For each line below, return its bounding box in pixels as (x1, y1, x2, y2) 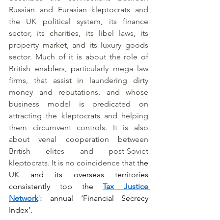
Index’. (9, 205, 36, 215)
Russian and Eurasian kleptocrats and (9, 5, 148, 14)
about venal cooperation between (9, 135, 148, 144)
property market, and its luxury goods (9, 40, 148, 50)
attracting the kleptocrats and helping (9, 111, 148, 120)
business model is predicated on (9, 99, 148, 109)
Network (9, 193, 38, 203)
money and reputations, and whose (9, 87, 148, 97)
